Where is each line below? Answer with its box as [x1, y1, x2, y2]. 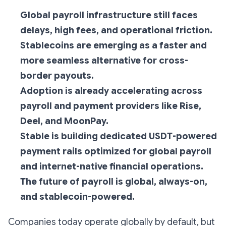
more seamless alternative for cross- [20, 55, 188, 67]
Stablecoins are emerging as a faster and [20, 40, 207, 51]
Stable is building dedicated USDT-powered [20, 131, 217, 142]
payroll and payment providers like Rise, [20, 100, 201, 112]
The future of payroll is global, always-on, [20, 176, 207, 188]
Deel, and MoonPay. [20, 116, 108, 127]
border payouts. [20, 70, 94, 82]
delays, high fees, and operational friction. [20, 25, 212, 36]
